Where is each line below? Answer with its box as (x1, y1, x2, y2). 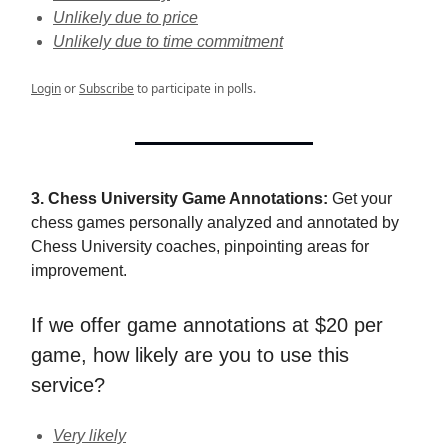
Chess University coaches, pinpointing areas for (31, 238, 369, 255)
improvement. (31, 262, 127, 279)
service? (31, 374, 105, 396)
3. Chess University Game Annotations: (31, 190, 328, 207)
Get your (328, 190, 392, 207)
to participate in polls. (134, 80, 256, 97)
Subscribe (79, 80, 134, 97)
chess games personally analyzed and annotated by (31, 214, 399, 231)
